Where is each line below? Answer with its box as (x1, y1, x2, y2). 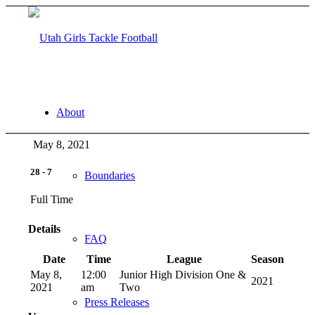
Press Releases (84, 296, 150, 308)
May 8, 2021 (33, 139, 91, 150)
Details (28, 223, 61, 236)
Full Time (30, 193, 74, 206)
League (166, 252, 202, 265)
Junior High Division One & (120, 268, 247, 281)
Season (251, 252, 285, 265)
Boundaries (84, 169, 136, 181)
